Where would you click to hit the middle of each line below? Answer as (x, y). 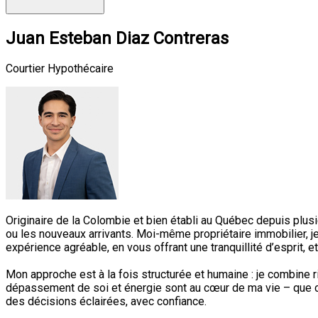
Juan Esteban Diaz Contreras (117, 38)
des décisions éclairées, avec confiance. (106, 302)
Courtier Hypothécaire (60, 69)
